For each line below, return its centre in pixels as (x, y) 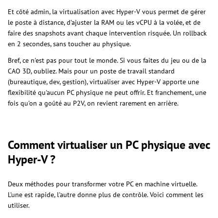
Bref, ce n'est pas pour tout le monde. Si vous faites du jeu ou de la (107, 61)
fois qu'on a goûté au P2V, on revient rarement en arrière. (93, 103)
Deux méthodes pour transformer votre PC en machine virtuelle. (102, 184)
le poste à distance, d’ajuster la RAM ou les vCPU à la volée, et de (104, 23)
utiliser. (19, 206)
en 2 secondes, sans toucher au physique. (69, 44)
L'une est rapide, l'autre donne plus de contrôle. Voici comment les (106, 195)
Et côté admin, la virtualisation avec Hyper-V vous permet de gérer (107, 12)
